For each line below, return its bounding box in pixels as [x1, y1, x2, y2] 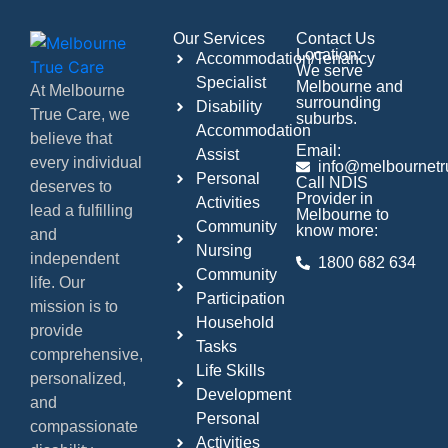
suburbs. [295, 110, 357, 128]
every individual [30, 154, 142, 172]
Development [195, 386, 291, 404]
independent [30, 250, 119, 268]
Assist [195, 146, 239, 164]
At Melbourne [30, 82, 125, 100]
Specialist [195, 74, 266, 92]
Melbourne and [295, 78, 403, 96]
